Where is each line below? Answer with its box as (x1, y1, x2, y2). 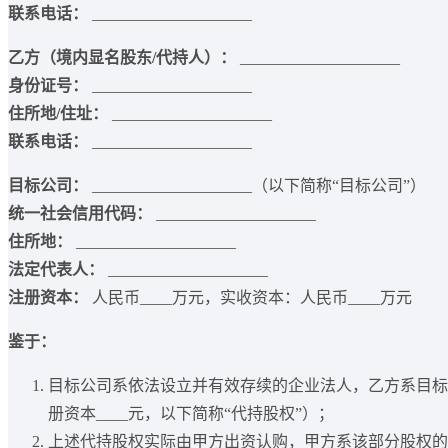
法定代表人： (8, 261, 104, 279)
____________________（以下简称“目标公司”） (88, 177, 426, 195)
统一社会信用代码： (8, 205, 152, 223)
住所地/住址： (8, 105, 108, 123)
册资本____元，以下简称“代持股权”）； (48, 405, 334, 423)
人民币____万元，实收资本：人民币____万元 (88, 289, 412, 307)
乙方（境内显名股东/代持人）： (8, 49, 236, 67)
